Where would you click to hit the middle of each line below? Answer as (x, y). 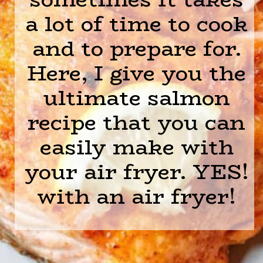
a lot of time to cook (137, 23)
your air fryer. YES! (136, 171)
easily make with (136, 147)
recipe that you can (137, 122)
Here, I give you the (137, 73)
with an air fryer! (137, 196)
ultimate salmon (136, 97)
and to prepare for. (136, 48)
